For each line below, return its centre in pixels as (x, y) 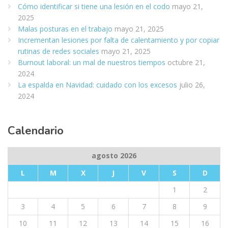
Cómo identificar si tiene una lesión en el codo (94, 6)
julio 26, (192, 85)
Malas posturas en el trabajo (65, 29)
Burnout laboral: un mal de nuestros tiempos (92, 62)
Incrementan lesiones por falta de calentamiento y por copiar (119, 40)
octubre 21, (186, 62)
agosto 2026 (114, 155)
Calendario (36, 131)
